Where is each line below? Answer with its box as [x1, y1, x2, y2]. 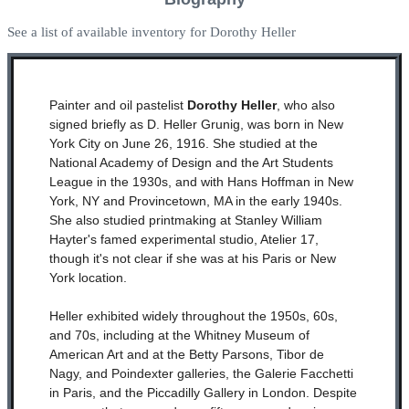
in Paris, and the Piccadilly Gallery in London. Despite [48, 385, 357, 400]
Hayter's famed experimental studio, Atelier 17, [48, 232, 319, 246]
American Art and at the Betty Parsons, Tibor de [48, 347, 324, 362]
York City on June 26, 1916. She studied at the [48, 136, 318, 151]
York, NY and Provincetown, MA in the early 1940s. [48, 194, 342, 208]
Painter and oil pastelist [48, 98, 187, 112]
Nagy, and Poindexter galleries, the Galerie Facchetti [48, 366, 353, 381]
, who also [276, 98, 335, 112]
